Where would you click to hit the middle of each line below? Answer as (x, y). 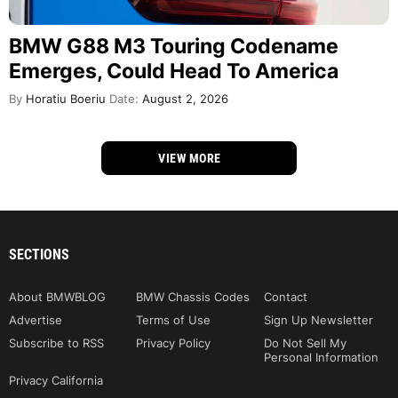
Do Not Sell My (305, 342)
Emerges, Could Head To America (174, 71)
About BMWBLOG (57, 296)
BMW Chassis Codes (193, 296)
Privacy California (56, 380)
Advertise (36, 319)
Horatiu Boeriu (64, 99)
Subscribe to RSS (56, 342)
